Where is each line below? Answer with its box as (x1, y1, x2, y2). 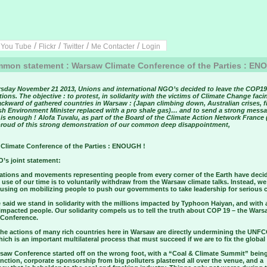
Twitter (63, 42, 84, 51)
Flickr (39, 42, 56, 51)
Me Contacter (91, 42, 135, 51)
